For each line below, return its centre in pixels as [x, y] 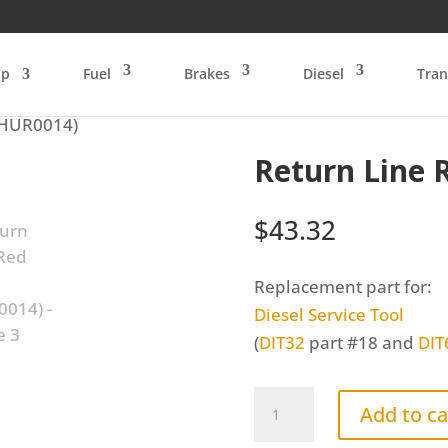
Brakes [206, 73]
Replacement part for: [342, 287]
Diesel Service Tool [328, 315]
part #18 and [361, 343]
